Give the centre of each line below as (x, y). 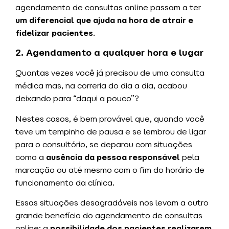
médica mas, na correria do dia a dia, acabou (101, 86)
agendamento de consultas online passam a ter (108, 7)
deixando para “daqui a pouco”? (77, 99)
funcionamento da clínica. (66, 182)
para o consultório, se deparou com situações (104, 144)
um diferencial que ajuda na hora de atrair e (104, 20)
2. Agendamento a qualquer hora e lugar (109, 53)
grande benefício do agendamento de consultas (109, 216)
